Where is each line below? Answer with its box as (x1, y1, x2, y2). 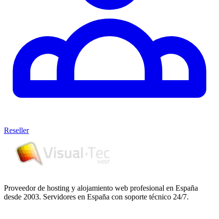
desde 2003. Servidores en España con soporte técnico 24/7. (4, 193, 189, 201)
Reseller (4, 126, 29, 134)
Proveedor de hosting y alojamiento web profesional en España (4, 184, 198, 192)
